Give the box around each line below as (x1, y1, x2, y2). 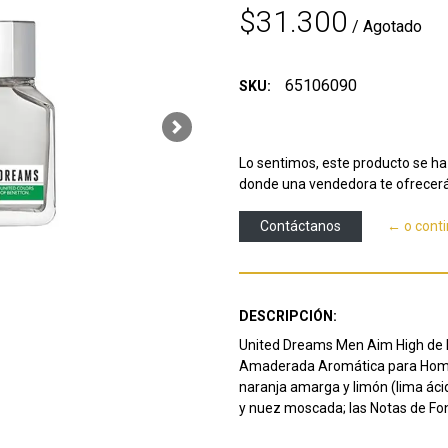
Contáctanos (260, 217, 341, 234)
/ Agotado (352, 16, 422, 36)
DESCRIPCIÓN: (239, 307, 337, 324)
